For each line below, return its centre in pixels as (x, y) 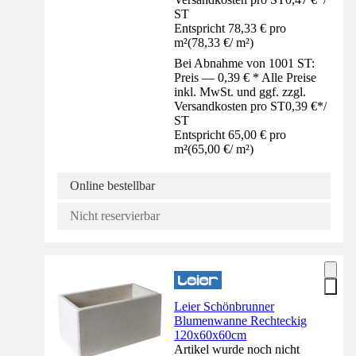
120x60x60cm (211, 335)
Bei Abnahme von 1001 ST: (245, 63)
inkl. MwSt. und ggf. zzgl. (240, 91)
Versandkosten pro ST (230, 106)
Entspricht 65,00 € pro (230, 134)
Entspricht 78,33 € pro (230, 28)
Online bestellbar (112, 185)
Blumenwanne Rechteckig (241, 320)
